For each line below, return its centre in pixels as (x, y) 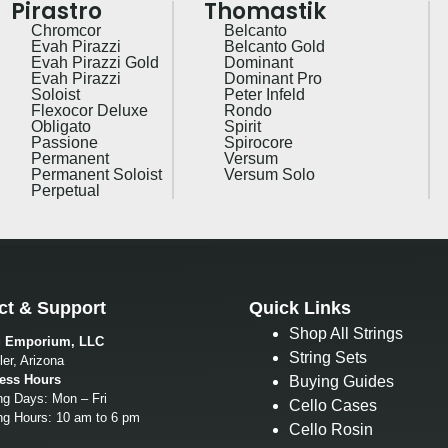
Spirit (242, 126)
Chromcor (66, 30)
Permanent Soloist (97, 174)
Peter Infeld (264, 94)
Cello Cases (333, 405)
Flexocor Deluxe (90, 110)
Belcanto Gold (274, 46)
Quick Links (300, 307)
